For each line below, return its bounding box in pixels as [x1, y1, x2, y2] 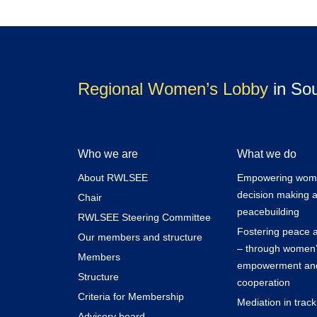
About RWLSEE [77, 171, 148, 183]
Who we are [77, 147, 138, 160]
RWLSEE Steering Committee [77, 211, 211, 223]
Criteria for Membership [77, 290, 184, 302]
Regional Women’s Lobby [77, 79, 268, 98]
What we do [236, 147, 296, 160]
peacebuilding [236, 205, 299, 217]
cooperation [236, 276, 290, 288]
